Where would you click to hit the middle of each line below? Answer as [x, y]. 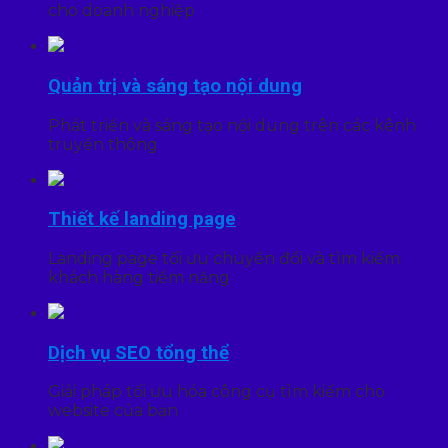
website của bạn [113, 411]
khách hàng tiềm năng [139, 277]
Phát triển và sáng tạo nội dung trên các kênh [232, 125]
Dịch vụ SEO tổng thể [138, 352]
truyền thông [103, 144]
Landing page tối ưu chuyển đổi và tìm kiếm [224, 258]
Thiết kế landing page [142, 219]
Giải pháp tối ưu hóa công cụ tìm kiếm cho [216, 392]
